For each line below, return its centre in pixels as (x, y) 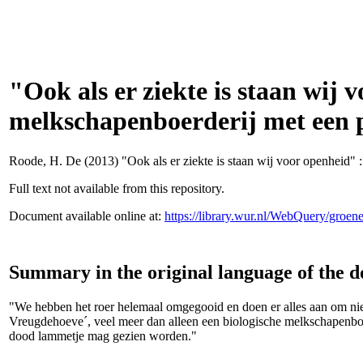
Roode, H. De (45, 160)
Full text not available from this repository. (117, 188)
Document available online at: (87, 216)
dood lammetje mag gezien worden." (103, 335)
